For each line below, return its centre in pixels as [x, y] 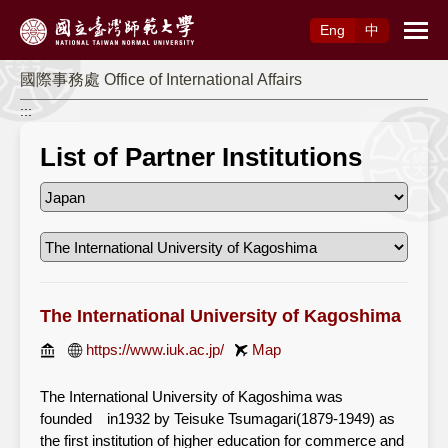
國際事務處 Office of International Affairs [161, 79]
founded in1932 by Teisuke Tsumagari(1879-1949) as [217, 418]
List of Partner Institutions [201, 157]
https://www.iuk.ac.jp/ [155, 349]
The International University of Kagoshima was [191, 396]
